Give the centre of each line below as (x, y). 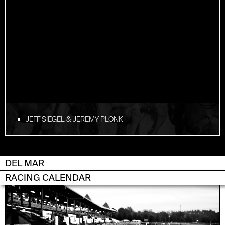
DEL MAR (25, 163)
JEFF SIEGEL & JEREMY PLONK (74, 119)
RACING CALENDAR (48, 178)
